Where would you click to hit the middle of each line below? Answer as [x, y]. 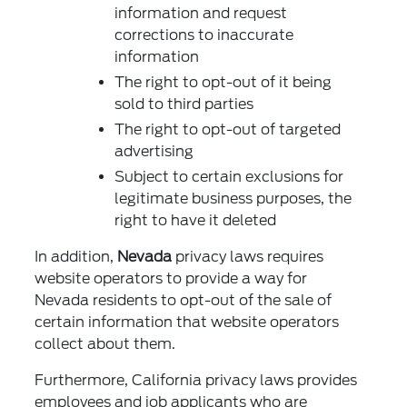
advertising [154, 152]
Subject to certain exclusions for [229, 177]
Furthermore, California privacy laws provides [196, 381]
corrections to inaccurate [204, 35]
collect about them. [105, 344]
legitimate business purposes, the [233, 199]
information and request [201, 14]
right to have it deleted [196, 221]
